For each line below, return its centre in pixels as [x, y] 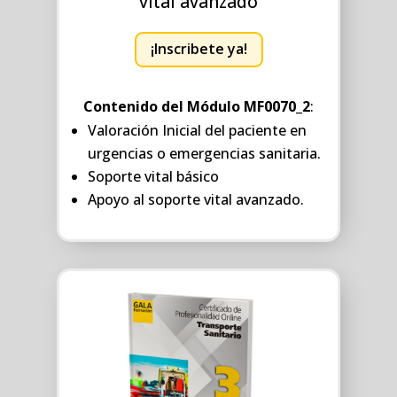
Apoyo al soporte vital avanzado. [196, 200]
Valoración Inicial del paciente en [197, 131]
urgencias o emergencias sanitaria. [204, 154]
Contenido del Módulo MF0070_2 [197, 107]
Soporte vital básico [153, 177]
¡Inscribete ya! [198, 49]
